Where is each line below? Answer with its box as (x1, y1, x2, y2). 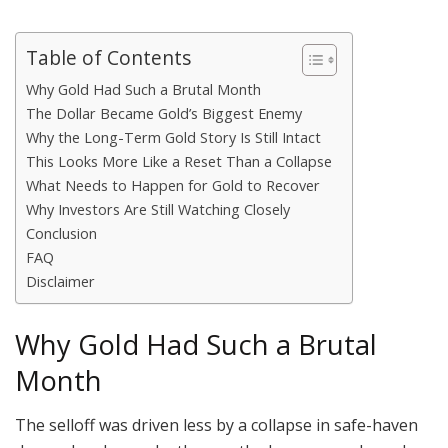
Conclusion (26, 224, 97, 244)
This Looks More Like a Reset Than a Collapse (26, 152, 332, 172)
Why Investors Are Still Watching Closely (26, 200, 290, 220)
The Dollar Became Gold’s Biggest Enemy (26, 104, 302, 124)
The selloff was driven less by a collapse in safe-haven (15, 414, 418, 437)
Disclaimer (26, 272, 95, 292)
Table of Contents (26, 44, 191, 72)
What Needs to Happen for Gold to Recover (26, 176, 320, 196)
